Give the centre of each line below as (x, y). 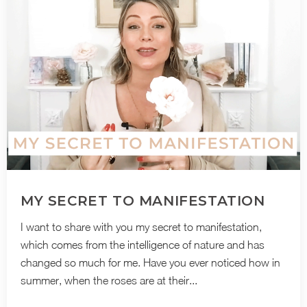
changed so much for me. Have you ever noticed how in (150, 262)
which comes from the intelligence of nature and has (143, 245)
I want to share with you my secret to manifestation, (141, 227)
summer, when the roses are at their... (109, 280)
